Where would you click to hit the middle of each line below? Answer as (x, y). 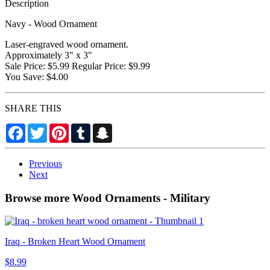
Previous (46, 163)
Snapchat (130, 128)
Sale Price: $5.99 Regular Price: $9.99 (77, 66)
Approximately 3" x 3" (49, 55)
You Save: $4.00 (36, 77)
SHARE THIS (33, 108)
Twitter (61, 128)
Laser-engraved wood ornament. (67, 44)
